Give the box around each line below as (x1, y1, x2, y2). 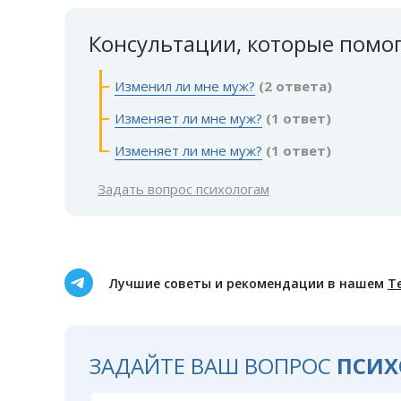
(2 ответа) (259, 77, 332, 95)
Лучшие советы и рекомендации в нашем (109, 275, 388, 292)
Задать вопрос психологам (98, 180, 269, 198)
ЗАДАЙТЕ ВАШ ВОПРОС (90, 351, 337, 380)
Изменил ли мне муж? (115, 77, 255, 95)
